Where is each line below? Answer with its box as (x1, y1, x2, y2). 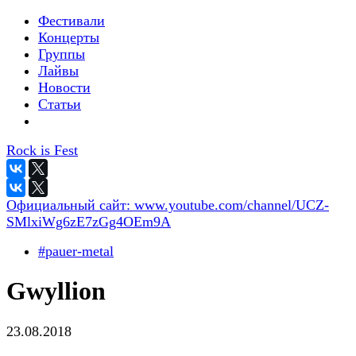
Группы (38, 46, 85, 62)
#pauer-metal (38, 243, 114, 259)
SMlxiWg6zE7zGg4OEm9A (6, 214, 171, 230)
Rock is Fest (6, 142, 78, 158)
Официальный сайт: (6, 197, 134, 213)
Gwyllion (6, 277, 106, 306)
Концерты (38, 29, 99, 45)
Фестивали (38, 13, 105, 29)
